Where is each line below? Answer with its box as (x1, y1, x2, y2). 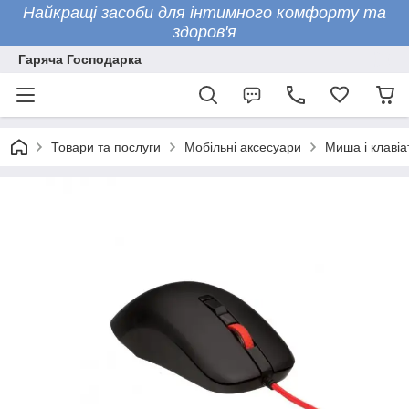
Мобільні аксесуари (184, 140, 301, 154)
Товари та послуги (51, 140, 161, 154)
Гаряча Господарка (18, 52, 142, 67)
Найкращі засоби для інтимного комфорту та (23, 4, 386, 22)
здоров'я (173, 23, 236, 41)
